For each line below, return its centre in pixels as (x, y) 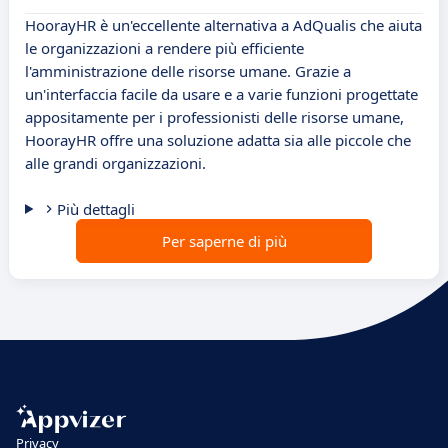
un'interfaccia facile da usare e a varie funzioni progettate (221, 94)
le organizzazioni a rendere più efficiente (164, 48)
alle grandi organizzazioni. (115, 163)
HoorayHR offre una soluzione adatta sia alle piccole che (218, 140)
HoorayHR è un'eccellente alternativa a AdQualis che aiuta (223, 25)
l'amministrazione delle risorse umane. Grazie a (188, 71)
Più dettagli (95, 209)
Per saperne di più (224, 241)
